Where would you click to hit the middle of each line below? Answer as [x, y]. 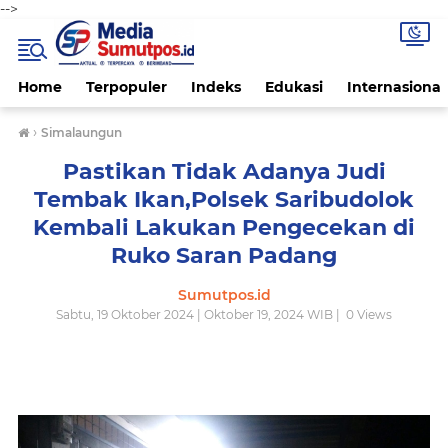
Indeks [216, 87]
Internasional [396, 87]
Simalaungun [81, 132]
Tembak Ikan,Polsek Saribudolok [224, 199]
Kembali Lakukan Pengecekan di [224, 227]
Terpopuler [126, 87]
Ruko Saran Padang [224, 255]
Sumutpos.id [224, 295]
